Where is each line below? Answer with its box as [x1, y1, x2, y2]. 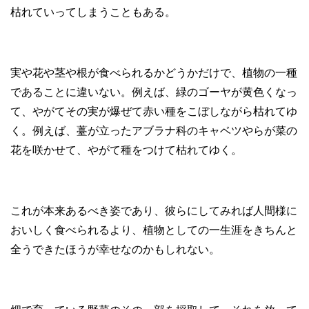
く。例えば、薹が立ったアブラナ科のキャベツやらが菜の [10, 125, 297, 137]
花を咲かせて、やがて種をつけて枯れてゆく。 [10, 144, 242, 156]
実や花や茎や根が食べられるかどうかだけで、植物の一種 [10, 67, 297, 79]
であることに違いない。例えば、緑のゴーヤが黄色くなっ [10, 86, 297, 98]
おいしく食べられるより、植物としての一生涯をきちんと [10, 224, 297, 236]
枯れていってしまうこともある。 [10, 6, 176, 18]
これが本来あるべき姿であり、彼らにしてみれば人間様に [10, 205, 297, 217]
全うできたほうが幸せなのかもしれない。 [10, 243, 220, 255]
